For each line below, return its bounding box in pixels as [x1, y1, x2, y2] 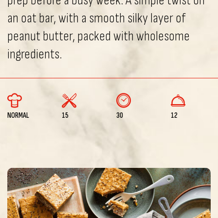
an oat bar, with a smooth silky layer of [7, 10, 186, 27]
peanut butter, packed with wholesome [7, 28, 190, 45]
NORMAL [7, 111, 29, 120]
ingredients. [7, 46, 62, 63]
